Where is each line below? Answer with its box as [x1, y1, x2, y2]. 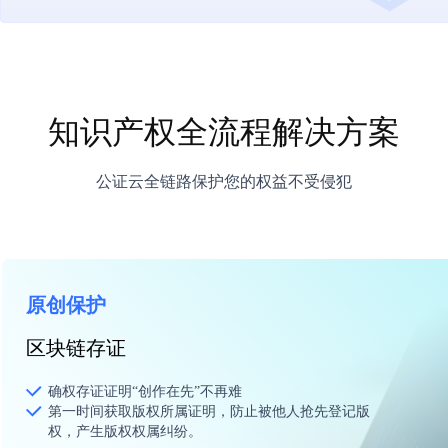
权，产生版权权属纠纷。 [48, 424, 202, 439]
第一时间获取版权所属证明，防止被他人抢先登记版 [48, 404, 370, 419]
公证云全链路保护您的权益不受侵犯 [96, 173, 352, 190]
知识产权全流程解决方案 [48, 114, 400, 150]
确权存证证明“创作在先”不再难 [48, 384, 242, 399]
